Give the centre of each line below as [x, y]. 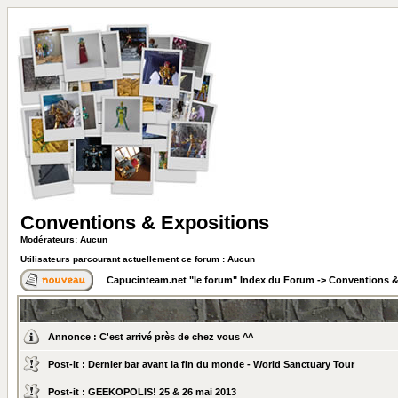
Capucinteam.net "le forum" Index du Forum [211, 280]
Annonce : [72, 337]
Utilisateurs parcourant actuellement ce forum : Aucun [138, 259]
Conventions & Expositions [145, 223]
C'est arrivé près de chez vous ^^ [176, 337]
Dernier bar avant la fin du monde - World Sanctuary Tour [221, 364]
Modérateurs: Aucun [64, 239]
